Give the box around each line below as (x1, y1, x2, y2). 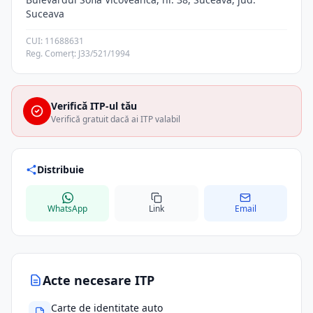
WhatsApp (48, 203, 88, 214)
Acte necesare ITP (43, 272, 154, 289)
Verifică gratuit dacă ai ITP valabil (51, 113, 180, 125)
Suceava (26, 7, 64, 20)
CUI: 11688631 (26, 35, 84, 47)
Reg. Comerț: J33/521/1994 (26, 48, 130, 59)
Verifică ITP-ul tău (51, 99, 137, 112)
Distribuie (37, 163, 84, 176)
